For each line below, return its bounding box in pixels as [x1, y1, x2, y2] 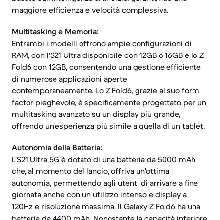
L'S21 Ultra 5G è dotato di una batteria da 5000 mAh [12, 154, 195, 164]
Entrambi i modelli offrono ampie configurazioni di [12, 38, 192, 48]
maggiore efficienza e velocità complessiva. [12, 5, 168, 15]
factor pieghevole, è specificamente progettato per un [12, 97, 206, 107]
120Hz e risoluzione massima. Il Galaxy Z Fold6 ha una [12, 201, 200, 211]
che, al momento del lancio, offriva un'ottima [12, 166, 169, 176]
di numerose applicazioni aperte [12, 74, 127, 83]
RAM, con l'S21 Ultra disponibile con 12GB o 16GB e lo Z [12, 50, 204, 60]
